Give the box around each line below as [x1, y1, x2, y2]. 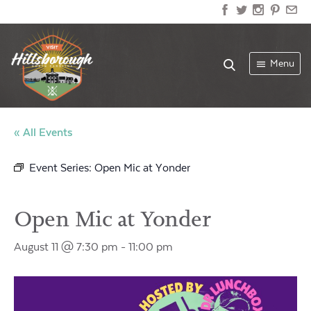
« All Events [14, 126, 73, 139]
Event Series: [29, 161, 94, 174]
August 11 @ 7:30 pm [14, 240, 118, 253]
